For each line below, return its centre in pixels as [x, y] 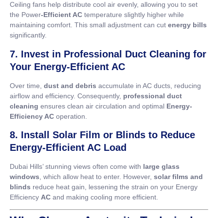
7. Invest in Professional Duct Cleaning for [108, 54]
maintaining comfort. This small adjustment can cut [89, 25]
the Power [25, 15]
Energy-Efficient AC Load [68, 148]
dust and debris [70, 85]
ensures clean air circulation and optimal [102, 106]
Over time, [27, 85]
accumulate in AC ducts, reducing [149, 85]
